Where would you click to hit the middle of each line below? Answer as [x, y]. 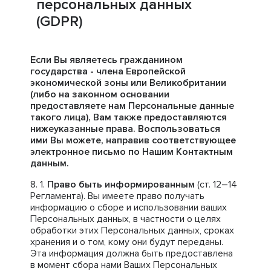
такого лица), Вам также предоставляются [129, 117]
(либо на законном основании [100, 94]
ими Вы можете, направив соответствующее [133, 140]
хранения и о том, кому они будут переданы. [127, 242]
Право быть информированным [121, 184]
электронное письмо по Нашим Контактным [132, 152]
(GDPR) [60, 21]
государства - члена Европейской [108, 71]
